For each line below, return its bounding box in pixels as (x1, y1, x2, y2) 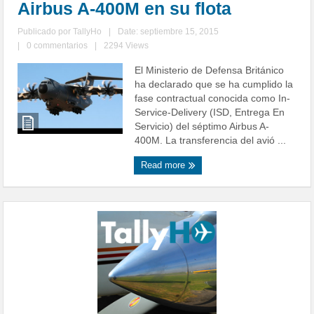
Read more (141, 160, 189, 171)
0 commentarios (27, 41, 88, 51)
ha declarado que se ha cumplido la (135, 78, 294, 90)
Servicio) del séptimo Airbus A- (135, 121, 270, 132)
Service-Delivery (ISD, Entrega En (135, 107, 285, 118)
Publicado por (18, 27, 74, 37)
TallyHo (73, 27, 102, 37)
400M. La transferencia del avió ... (135, 135, 287, 146)
